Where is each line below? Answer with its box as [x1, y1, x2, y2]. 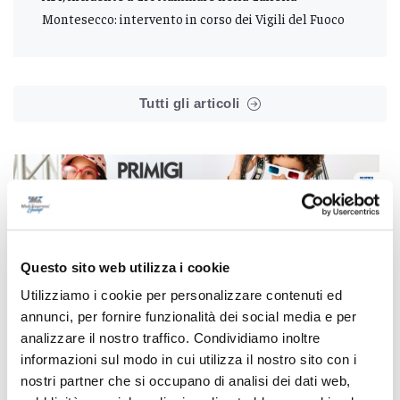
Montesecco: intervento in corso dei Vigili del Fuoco [42, 9, 345, 27]
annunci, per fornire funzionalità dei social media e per [21, 309, 356, 325]
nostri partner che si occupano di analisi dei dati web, [21, 373, 351, 389]
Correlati [42, 244, 128, 271]
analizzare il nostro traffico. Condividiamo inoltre [21, 330, 321, 346]
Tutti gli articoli [138, 95, 240, 111]
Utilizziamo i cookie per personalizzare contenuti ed [21, 287, 342, 304]
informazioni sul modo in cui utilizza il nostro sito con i [21, 352, 356, 368]
